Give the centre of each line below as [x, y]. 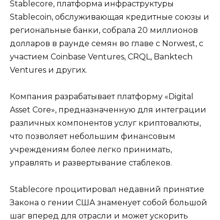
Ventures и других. [48, 70]
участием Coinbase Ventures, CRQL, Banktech [101, 56]
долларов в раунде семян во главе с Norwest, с [107, 43]
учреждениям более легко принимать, [91, 149]
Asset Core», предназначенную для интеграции [108, 110]
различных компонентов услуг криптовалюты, [105, 123]
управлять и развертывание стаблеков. [91, 163]
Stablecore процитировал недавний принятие [107, 189]
